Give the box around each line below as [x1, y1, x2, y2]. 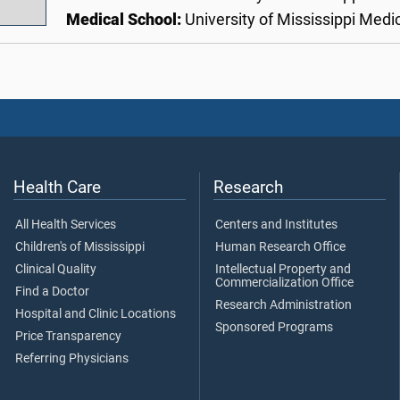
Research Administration [215, 296, 352, 312]
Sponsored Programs [215, 319, 333, 335]
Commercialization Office [215, 274, 354, 290]
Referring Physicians [15, 350, 129, 366]
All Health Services [15, 216, 116, 232]
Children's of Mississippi [15, 238, 145, 254]
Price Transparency [15, 328, 121, 344]
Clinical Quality [15, 261, 96, 277]
